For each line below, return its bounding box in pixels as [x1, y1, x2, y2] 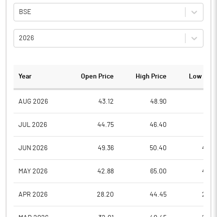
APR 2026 [18, 191, 47, 198]
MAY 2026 [18, 168, 47, 175]
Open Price [81, 73, 114, 80]
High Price [135, 73, 167, 80]
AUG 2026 [18, 98, 48, 105]
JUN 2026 [18, 144, 47, 152]
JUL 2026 [18, 121, 47, 128]
